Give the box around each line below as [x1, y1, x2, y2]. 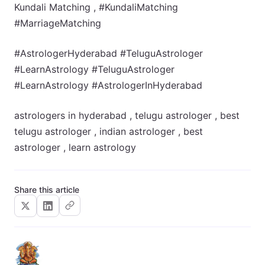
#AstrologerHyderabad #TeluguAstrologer [14, 47, 203, 59]
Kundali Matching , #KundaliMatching [14, 1, 178, 13]
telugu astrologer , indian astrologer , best [14, 125, 203, 137]
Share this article [14, 185, 79, 195]
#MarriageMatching [14, 17, 101, 29]
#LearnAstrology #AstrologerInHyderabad [14, 79, 202, 91]
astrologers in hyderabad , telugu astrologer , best [14, 109, 240, 121]
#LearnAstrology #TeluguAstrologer [14, 63, 174, 75]
